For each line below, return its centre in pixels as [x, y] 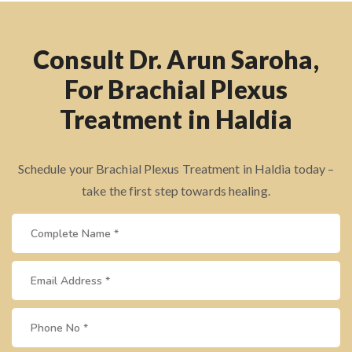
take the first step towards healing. [176, 191]
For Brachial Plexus [176, 90]
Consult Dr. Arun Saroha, [176, 60]
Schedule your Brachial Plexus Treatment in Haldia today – [176, 169]
